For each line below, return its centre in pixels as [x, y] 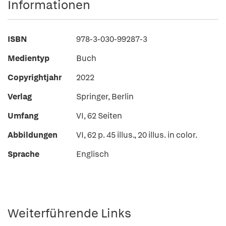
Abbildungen [33, 135]
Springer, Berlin [105, 97]
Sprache [23, 154]
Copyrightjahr [35, 77]
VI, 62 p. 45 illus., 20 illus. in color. [137, 135]
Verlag [20, 97]
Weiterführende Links [69, 213]
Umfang [23, 116]
